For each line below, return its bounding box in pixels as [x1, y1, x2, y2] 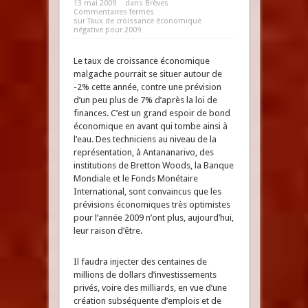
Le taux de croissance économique [73, 56, 210, 66]
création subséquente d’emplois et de [73, 296, 221, 306]
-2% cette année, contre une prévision [73, 82, 221, 92]
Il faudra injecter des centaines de [73, 256, 207, 267]
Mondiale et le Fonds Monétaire [73, 173, 198, 184]
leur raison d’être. [73, 225, 144, 236]
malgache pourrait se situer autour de [73, 69, 222, 79]
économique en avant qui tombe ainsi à [73, 121, 228, 131]
